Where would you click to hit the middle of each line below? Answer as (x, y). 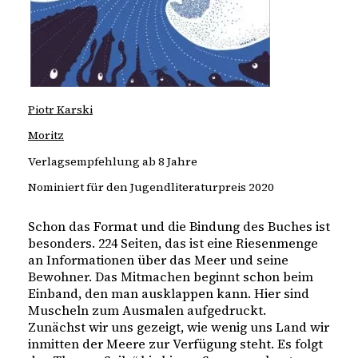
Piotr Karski (60, 110)
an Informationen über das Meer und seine (158, 260)
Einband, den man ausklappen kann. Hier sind (169, 294)
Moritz (46, 135)
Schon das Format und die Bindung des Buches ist (179, 227)
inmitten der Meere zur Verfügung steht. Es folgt (175, 344)
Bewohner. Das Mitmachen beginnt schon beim (171, 277)
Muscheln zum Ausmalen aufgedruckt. (149, 310)
